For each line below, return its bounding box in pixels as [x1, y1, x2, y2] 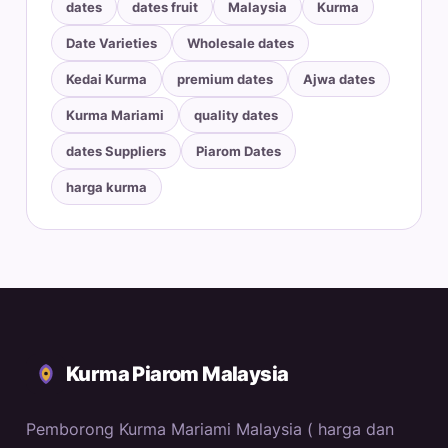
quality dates [194, 107, 278, 124]
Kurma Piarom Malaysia [66, 362, 289, 387]
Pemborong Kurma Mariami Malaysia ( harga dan [26, 419, 394, 440]
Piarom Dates [196, 143, 281, 160]
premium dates [177, 71, 273, 88]
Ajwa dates [303, 71, 375, 88]
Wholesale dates [187, 35, 294, 52]
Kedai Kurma [66, 71, 147, 88]
